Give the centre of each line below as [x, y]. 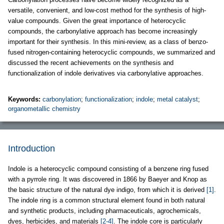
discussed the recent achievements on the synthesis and [91, 63]
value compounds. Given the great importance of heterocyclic [97, 21]
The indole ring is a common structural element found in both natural [106, 200]
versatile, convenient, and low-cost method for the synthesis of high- [107, 10]
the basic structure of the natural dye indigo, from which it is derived [107, 190]
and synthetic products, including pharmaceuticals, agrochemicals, [104, 211]
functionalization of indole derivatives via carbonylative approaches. [106, 73]
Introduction [31, 148]
